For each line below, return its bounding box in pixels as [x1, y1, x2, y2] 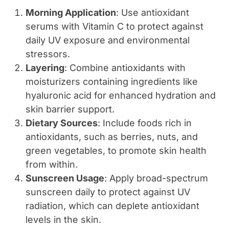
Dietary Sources [26, 118, 98, 129]
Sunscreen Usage [26, 173, 104, 184]
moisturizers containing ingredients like [26, 76, 198, 87]
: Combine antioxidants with [64, 62, 186, 74]
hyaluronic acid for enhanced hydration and [26, 90, 216, 101]
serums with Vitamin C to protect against [26, 21, 203, 32]
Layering [26, 62, 64, 74]
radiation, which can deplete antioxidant [26, 200, 199, 212]
